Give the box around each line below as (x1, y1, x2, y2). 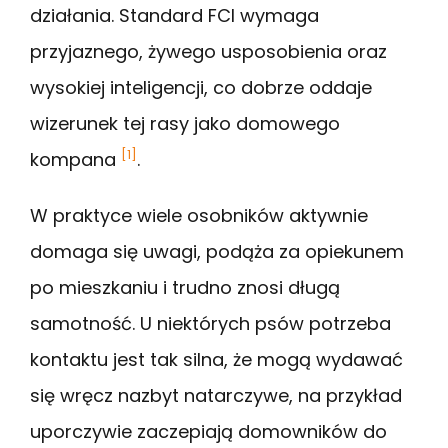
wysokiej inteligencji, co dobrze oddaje (30, 75, 372, 101)
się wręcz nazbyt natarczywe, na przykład (30, 383, 402, 409)
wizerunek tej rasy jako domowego (30, 111, 340, 137)
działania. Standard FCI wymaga (30, 3, 319, 29)
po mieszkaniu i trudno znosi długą (30, 275, 340, 301)
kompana (30, 147, 121, 173)
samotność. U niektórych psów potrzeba (30, 311, 391, 337)
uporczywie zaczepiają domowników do (30, 419, 387, 445)
